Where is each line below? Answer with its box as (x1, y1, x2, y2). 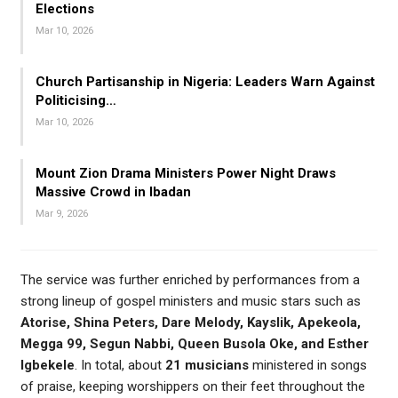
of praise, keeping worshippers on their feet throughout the (20, 378, 365, 395)
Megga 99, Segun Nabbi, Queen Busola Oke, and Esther (20, 336, 369, 353)
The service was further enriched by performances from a (20, 272, 360, 289)
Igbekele (20, 357, 75, 374)
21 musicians (165, 357, 249, 374)
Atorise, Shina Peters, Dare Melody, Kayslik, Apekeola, (20, 314, 361, 331)
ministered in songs (249, 357, 367, 374)
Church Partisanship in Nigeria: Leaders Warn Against (36, 74, 375, 91)
